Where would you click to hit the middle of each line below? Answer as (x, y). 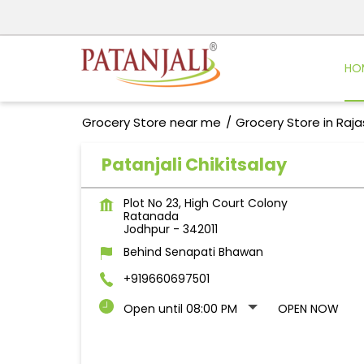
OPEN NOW (308, 309)
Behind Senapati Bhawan (193, 252)
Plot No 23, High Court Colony (205, 204)
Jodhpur (146, 230)
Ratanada (151, 217)
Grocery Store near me (151, 123)
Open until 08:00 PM (180, 309)
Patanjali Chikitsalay (194, 165)
